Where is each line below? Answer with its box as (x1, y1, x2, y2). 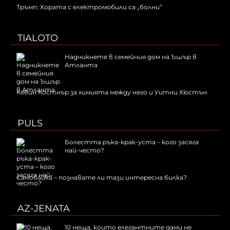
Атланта (65, 61, 98, 69)
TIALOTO (17, 32, 58, 44)
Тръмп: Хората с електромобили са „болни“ (16, 3, 162, 11)
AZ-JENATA (17, 203, 70, 215)
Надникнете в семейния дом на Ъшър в (65, 53, 197, 61)
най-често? (65, 146, 104, 155)
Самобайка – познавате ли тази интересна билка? (16, 174, 187, 182)
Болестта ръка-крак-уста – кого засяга (65, 138, 199, 146)
